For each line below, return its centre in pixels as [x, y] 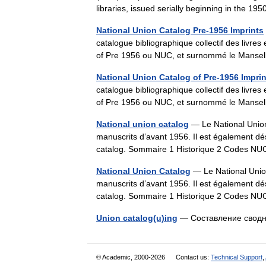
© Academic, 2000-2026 [132, 257]
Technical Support [237, 257]
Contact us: [193, 257]
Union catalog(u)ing [137, 218]
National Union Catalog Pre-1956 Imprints [180, 30]
